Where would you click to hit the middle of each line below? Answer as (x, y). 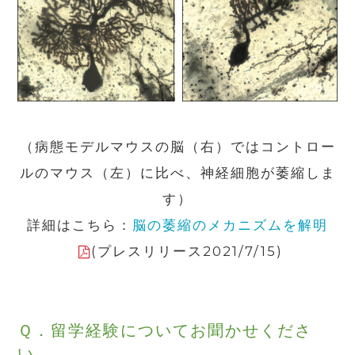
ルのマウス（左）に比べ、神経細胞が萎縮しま (177, 173)
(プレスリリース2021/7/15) (187, 252)
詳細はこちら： (80, 225)
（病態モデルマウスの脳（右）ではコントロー (177, 147)
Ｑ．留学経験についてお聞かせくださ (165, 331)
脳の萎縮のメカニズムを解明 (230, 225)
